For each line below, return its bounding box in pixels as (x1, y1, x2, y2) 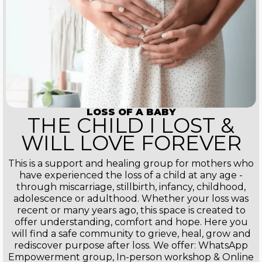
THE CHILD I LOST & (27, 113, 235, 139)
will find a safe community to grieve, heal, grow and (11, 228, 251, 240)
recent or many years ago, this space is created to (16, 205, 246, 216)
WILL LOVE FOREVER (20, 130, 242, 156)
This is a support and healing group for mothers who (8, 158, 254, 170)
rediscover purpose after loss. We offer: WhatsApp (14, 240, 248, 251)
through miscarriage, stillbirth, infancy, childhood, (16, 181, 246, 193)
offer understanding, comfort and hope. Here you (14, 216, 248, 228)
